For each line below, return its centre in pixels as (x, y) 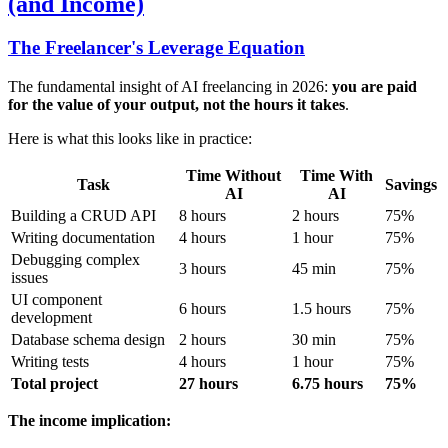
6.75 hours (327, 384)
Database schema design (88, 340)
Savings (411, 185)
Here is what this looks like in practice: (130, 139)
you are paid (374, 87)
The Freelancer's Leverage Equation (156, 48)
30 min (314, 340)
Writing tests (50, 362)
